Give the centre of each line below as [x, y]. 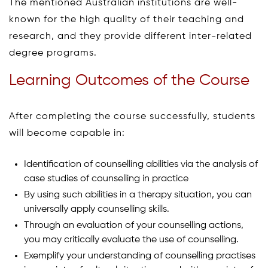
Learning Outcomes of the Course [129, 80]
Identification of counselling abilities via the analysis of [141, 164]
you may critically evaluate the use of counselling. [131, 240]
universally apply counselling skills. [97, 209]
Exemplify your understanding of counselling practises [140, 256]
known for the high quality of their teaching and [127, 19]
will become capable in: [67, 133]
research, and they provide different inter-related [130, 36]
